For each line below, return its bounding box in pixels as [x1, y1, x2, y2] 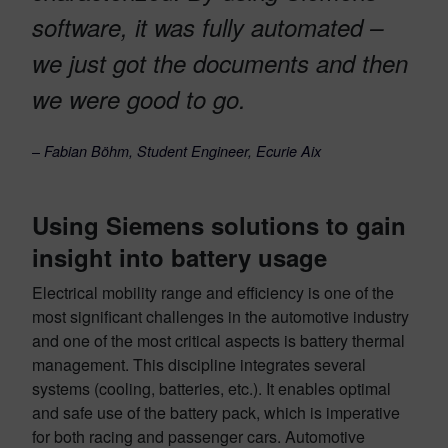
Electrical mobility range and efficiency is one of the [32, 280, 394, 304]
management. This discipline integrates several [32, 352, 366, 376]
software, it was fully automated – [32, 9, 383, 44]
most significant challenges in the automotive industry [32, 304, 409, 328]
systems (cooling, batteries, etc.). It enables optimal [32, 376, 391, 400]
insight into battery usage [32, 239, 334, 274]
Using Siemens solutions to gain [32, 207, 406, 242]
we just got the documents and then [32, 45, 408, 80]
